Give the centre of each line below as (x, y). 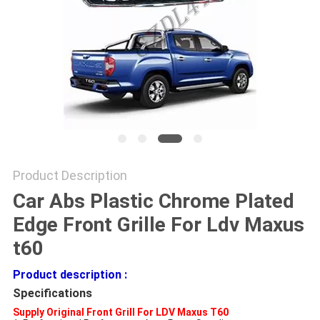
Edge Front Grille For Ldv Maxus (158, 225)
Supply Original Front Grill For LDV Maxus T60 (120, 312)
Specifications (52, 294)
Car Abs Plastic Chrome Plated (153, 201)
